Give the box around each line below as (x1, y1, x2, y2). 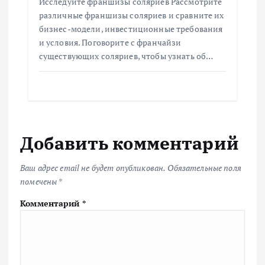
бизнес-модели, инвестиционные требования (38, 22, 223, 34)
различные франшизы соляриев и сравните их (38, 9, 224, 21)
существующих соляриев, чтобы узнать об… (38, 50, 214, 62)
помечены (20, 176, 59, 188)
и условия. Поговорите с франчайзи (38, 36, 182, 48)
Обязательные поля (167, 162, 241, 174)
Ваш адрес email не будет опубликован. (20, 162, 166, 174)
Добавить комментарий (20, 131, 239, 154)
